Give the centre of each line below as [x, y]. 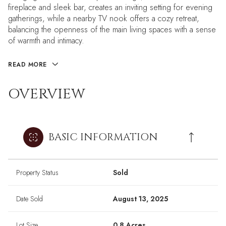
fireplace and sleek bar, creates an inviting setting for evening [110, 7]
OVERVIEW [47, 94]
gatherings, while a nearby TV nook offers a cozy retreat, [104, 18]
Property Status [37, 173]
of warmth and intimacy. [46, 41]
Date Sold [30, 199]
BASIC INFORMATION [103, 137]
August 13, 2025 [140, 199]
